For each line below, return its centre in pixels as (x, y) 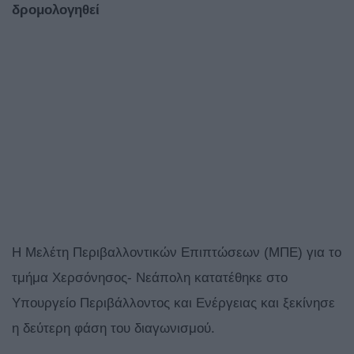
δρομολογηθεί (56, 10)
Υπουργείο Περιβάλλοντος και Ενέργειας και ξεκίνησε (173, 303)
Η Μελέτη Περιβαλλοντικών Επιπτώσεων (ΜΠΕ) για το (177, 253)
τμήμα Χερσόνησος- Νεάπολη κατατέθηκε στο (150, 278)
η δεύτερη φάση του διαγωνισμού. (113, 329)
